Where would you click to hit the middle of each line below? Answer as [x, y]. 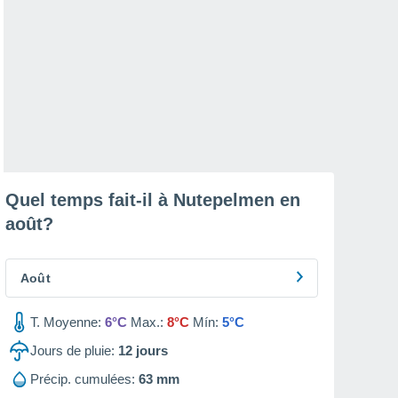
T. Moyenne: [66, 322]
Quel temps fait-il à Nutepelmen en [153, 200]
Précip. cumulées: [83, 379]
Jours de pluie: [72, 350]
